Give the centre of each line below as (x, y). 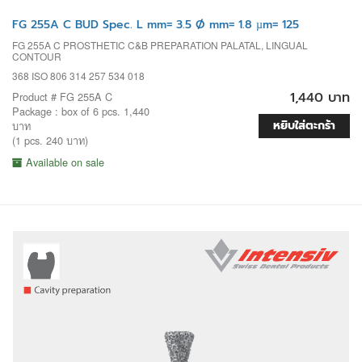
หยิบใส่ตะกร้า (304, 125)
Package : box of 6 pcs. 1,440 (81, 111)
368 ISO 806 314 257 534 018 (78, 75)
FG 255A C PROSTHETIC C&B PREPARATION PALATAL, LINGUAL (160, 44)
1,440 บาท (320, 97)
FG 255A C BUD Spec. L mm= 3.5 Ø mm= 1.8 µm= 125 (156, 24)
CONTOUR (37, 56)
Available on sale (63, 162)
